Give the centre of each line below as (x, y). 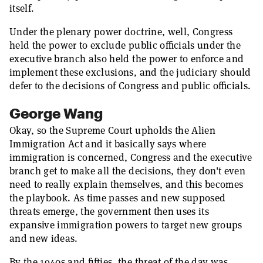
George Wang (56, 113)
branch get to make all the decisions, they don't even (128, 171)
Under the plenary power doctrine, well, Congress (121, 32)
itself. (22, 8)
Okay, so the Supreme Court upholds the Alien (112, 130)
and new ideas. (44, 238)
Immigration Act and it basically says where (108, 144)
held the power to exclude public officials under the (125, 45)
